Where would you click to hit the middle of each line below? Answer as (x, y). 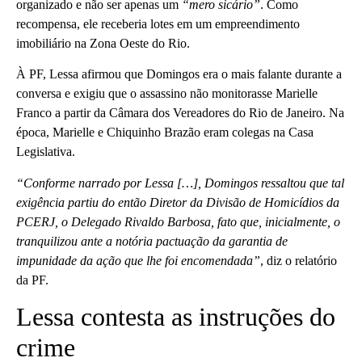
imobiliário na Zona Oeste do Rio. (103, 43)
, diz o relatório (299, 260)
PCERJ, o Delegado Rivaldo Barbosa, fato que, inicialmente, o (178, 221)
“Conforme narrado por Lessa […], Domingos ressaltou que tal (180, 183)
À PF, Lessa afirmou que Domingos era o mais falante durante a (179, 74)
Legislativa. (46, 152)
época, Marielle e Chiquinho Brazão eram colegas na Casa (165, 133)
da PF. (32, 280)
